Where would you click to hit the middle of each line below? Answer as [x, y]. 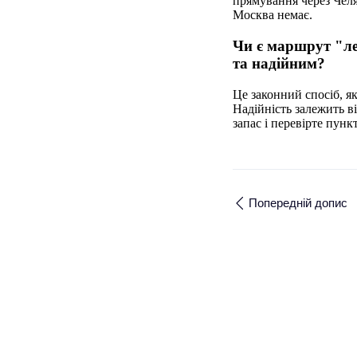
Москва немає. [273, 15]
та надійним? [279, 63]
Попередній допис [298, 203]
